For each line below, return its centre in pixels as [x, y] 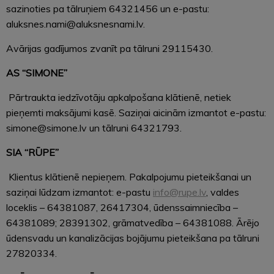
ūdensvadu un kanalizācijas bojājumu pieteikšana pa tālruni [133, 238]
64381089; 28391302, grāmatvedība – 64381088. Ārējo [133, 222]
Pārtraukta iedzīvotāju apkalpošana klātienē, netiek [119, 97]
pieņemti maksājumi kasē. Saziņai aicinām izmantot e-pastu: [136, 112]
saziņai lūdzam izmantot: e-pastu [80, 192]
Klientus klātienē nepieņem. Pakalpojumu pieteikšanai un [129, 176]
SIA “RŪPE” [32, 152]
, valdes [223, 192]
